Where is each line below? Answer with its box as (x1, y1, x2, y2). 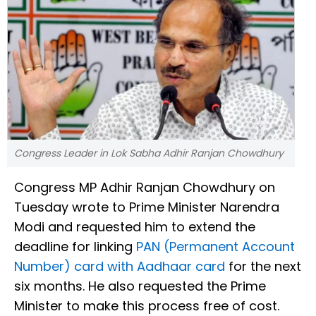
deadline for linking (14, 238, 136, 256)
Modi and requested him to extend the (14, 218, 255, 236)
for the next (225, 257, 301, 276)
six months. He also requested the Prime (14, 277, 266, 296)
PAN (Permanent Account (136, 238, 295, 256)
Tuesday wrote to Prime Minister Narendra (14, 198, 279, 217)
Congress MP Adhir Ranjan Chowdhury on (14, 178, 275, 197)
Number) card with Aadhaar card (14, 257, 225, 276)
